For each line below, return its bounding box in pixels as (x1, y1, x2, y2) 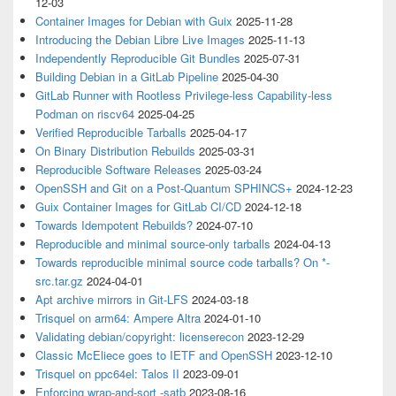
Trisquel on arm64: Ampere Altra (35, 309, 201, 326)
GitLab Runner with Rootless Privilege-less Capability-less (35, 87, 332, 103)
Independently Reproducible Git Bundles (35, 49, 240, 66)
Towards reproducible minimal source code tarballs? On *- (35, 254, 330, 270)
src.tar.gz (35, 272, 83, 289)
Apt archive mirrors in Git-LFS (35, 291, 188, 308)
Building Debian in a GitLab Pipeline (35, 68, 218, 85)
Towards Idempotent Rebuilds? (35, 217, 193, 233)
